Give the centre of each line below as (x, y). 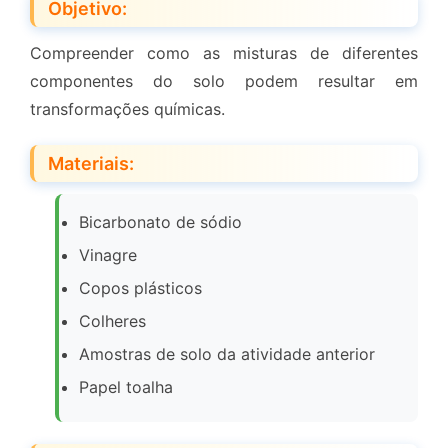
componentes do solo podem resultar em (224, 81)
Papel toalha (126, 387)
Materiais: (91, 164)
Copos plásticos (140, 288)
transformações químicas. (127, 109)
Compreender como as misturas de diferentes (224, 53)
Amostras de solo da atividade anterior (227, 354)
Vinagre (108, 255)
